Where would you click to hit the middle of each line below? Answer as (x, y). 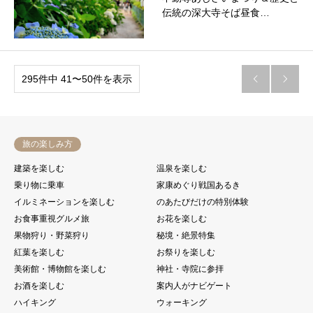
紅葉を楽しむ (39, 252)
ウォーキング (182, 302)
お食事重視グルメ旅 (52, 218)
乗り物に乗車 (39, 185)
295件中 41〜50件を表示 (77, 79)
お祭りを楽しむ (186, 252)
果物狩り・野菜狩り (52, 235)
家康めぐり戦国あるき (198, 185)
